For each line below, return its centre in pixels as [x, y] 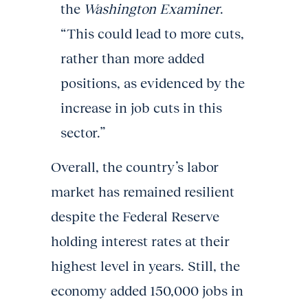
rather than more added [132, 58]
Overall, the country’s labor [135, 167]
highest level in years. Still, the [145, 266]
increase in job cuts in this [141, 108]
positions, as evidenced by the [153, 83]
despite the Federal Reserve [135, 216]
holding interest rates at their [140, 241]
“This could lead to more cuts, [152, 33]
